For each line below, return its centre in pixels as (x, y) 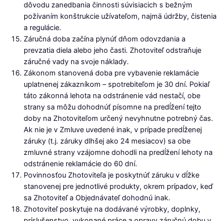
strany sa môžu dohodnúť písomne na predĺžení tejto (112, 107)
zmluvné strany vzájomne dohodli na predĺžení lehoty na (118, 152)
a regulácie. (42, 28)
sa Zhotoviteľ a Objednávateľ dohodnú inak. (97, 198)
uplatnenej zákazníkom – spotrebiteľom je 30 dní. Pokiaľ (117, 84)
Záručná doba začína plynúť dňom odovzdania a (105, 39)
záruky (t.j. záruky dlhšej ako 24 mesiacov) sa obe (107, 141)
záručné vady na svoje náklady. (76, 62)
